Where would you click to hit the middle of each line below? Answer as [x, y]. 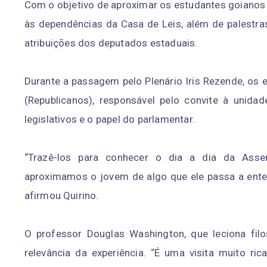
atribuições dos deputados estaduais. [111, 43]
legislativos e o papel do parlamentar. [110, 119]
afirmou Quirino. [61, 195]
